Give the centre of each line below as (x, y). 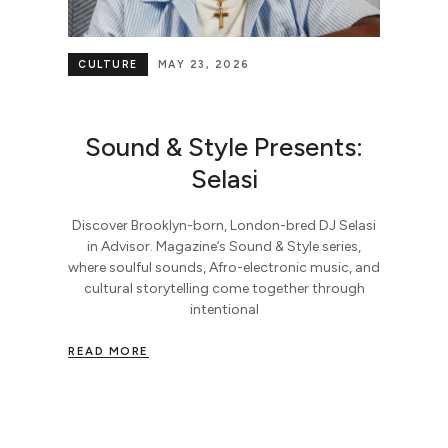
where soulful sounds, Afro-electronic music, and (224, 267)
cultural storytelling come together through (224, 288)
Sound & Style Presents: (224, 146)
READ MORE (108, 350)
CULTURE (108, 65)
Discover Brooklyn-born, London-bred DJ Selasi (224, 225)
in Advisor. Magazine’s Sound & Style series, (224, 246)
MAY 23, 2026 (203, 65)
